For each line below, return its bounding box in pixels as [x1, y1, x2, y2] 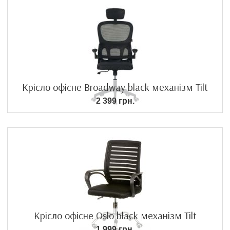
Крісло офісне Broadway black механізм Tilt [22, 80, 208, 93]
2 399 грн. [95, 96, 135, 105]
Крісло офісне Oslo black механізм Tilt [33, 208, 197, 222]
